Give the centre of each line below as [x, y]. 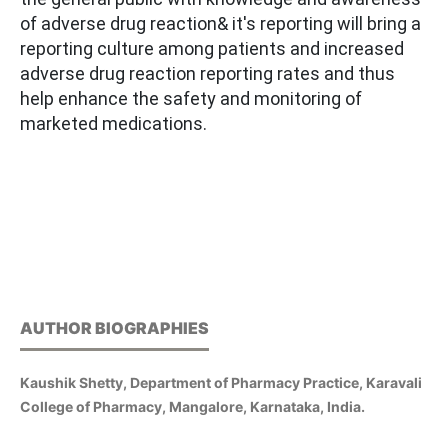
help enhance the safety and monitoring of [191, 99]
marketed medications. [113, 124]
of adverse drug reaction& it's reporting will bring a [220, 24]
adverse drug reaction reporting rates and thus [207, 74]
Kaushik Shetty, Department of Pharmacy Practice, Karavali [221, 383]
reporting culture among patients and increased [212, 49]
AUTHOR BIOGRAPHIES [114, 328]
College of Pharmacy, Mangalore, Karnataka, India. [192, 407]
